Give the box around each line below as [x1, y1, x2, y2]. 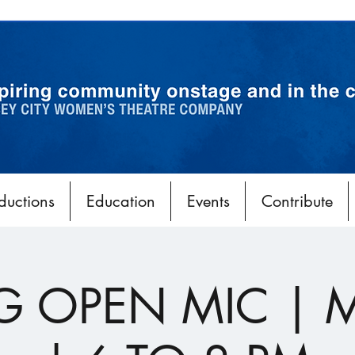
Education [86, 191, 155, 212]
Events [186, 191, 230, 212]
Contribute [261, 191, 333, 212]
